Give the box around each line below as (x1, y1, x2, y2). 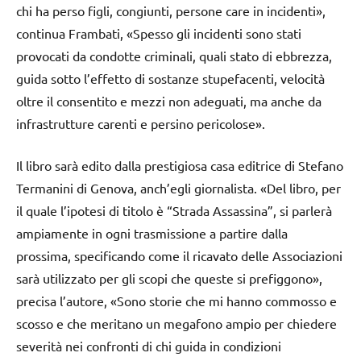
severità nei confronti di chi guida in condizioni (16, 338, 281, 355)
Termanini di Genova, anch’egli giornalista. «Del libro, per (16, 180, 341, 197)
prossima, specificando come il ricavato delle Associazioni (16, 247, 342, 264)
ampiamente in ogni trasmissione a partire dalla (16, 225, 288, 242)
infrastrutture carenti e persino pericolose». (16, 115, 265, 132)
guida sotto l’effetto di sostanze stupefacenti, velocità (16, 70, 325, 87)
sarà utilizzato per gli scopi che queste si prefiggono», (16, 270, 322, 287)
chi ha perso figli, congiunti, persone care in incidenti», (16, 2, 326, 19)
